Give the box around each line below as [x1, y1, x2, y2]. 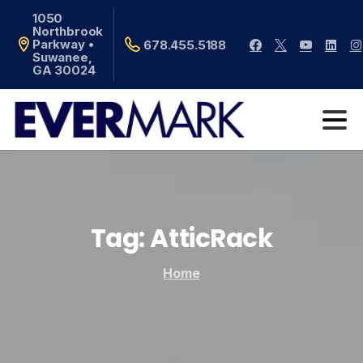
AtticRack [150, 220, 273, 257]
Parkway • [32, 36, 94, 52]
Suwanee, [32, 49, 92, 65]
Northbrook [32, 23, 104, 39]
